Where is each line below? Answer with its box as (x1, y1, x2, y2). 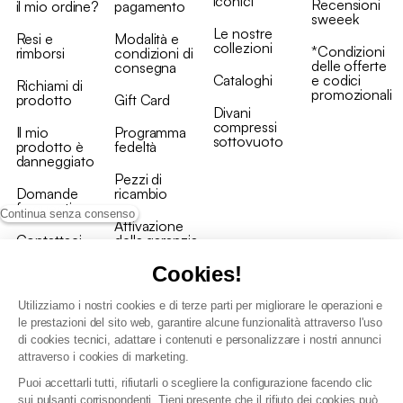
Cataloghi (212, 71, 273, 90)
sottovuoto (212, 132, 283, 151)
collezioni (212, 39, 273, 58)
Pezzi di (114, 170, 163, 189)
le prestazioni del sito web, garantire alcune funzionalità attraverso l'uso (18, 316, 382, 329)
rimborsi (15, 44, 65, 63)
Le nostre (212, 24, 273, 43)
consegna (114, 58, 177, 77)
